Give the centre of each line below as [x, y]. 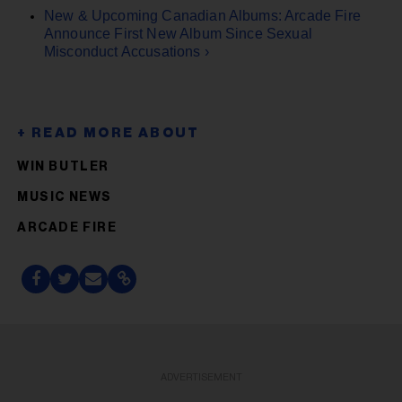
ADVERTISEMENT [201, 377]
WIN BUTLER [63, 166]
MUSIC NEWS [65, 197]
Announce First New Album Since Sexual [178, 33]
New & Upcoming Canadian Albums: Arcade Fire [202, 15]
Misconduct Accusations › [127, 51]
